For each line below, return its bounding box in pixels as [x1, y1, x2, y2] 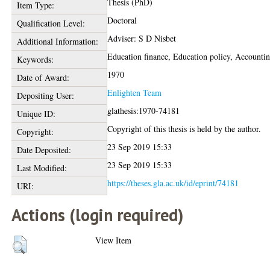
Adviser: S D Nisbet [107, 33, 177, 44]
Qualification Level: [16, 17, 85, 29]
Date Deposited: [16, 144, 71, 155]
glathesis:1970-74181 [107, 105, 180, 116]
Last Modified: [16, 162, 67, 174]
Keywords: [16, 54, 54, 65]
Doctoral [107, 14, 137, 26]
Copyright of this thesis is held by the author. [107, 123, 262, 134]
